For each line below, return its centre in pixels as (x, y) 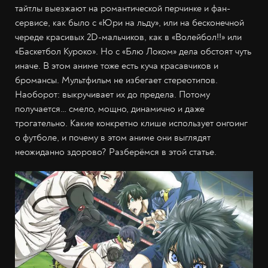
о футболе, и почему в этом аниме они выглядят (113, 138)
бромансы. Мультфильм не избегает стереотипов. (116, 80)
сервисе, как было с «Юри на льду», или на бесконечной (130, 23)
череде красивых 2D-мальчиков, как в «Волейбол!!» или (128, 37)
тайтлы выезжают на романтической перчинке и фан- (123, 8)
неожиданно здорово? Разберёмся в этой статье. (116, 152)
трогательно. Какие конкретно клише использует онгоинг (131, 123)
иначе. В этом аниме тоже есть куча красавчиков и (117, 66)
